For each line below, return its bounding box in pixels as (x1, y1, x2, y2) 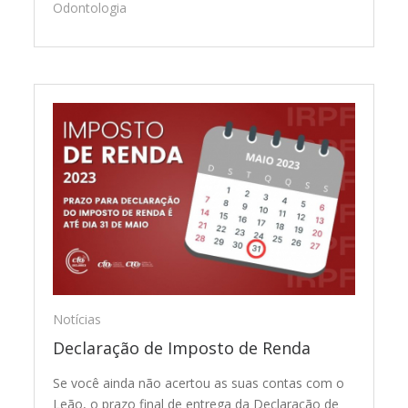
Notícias (53, 310, 102, 328)
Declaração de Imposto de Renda (53, 336, 311, 359)
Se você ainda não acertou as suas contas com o (53, 373, 345, 392)
